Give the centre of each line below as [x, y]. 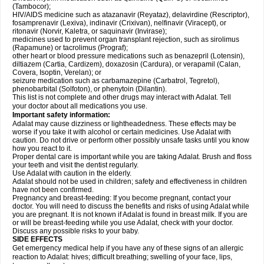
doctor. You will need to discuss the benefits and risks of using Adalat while [131, 206]
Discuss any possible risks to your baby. [76, 231]
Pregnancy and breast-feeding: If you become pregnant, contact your [122, 198]
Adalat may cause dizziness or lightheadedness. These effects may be [124, 124]
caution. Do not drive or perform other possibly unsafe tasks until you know [131, 140]
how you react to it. [42, 148]
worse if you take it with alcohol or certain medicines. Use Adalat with [122, 132]
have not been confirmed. [53, 190]
